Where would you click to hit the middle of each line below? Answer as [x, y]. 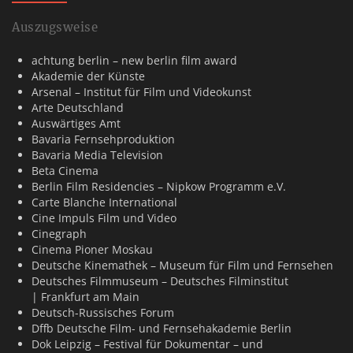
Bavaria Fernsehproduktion [103, 139]
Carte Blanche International [104, 202]
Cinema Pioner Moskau [92, 249]
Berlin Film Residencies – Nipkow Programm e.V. [159, 186]
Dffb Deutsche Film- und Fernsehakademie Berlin [162, 328]
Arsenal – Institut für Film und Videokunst [141, 92]
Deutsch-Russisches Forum [103, 312]
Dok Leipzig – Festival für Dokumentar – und [147, 344]
